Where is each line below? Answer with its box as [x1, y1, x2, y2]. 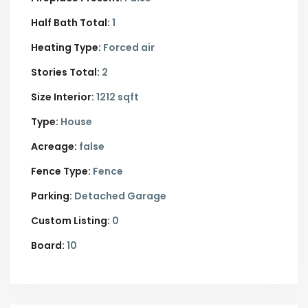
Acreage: [31, 140, 77, 153]
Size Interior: [31, 90, 94, 104]
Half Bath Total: [31, 16, 110, 30]
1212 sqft [94, 90, 139, 104]
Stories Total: [31, 65, 100, 79]
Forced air [101, 41, 155, 54]
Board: [31, 239, 65, 252]
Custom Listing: [31, 214, 110, 228]
